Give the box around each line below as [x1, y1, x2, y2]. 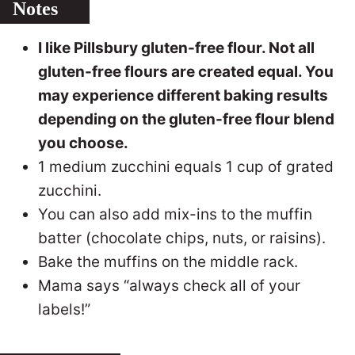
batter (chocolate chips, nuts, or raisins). [38, 228, 330, 247]
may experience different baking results [38, 86, 328, 105]
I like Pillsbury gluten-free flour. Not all [38, 38, 315, 57]
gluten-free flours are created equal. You [38, 62, 334, 81]
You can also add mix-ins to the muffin [38, 204, 312, 223]
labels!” [38, 300, 90, 319]
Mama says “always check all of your [38, 276, 300, 295]
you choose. [38, 133, 128, 152]
